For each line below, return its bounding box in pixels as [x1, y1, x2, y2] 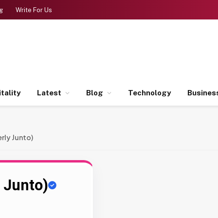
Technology [128, 89, 171, 97]
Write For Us [16, 6, 52, 14]
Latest [37, 89, 61, 97]
